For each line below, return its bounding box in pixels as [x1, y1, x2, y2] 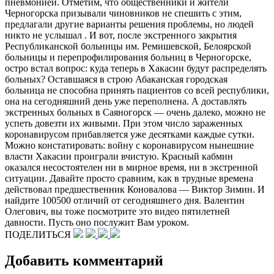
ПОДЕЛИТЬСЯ [5, 229, 73, 240]
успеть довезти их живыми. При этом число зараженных [5, 117, 243, 128]
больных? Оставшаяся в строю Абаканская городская [5, 73, 228, 84]
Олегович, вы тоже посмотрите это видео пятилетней [5, 206, 230, 217]
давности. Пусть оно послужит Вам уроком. [5, 217, 189, 228]
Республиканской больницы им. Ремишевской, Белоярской [5, 40, 251, 51]
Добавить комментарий [5, 252, 163, 268]
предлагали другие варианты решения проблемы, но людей [5, 18, 254, 29]
